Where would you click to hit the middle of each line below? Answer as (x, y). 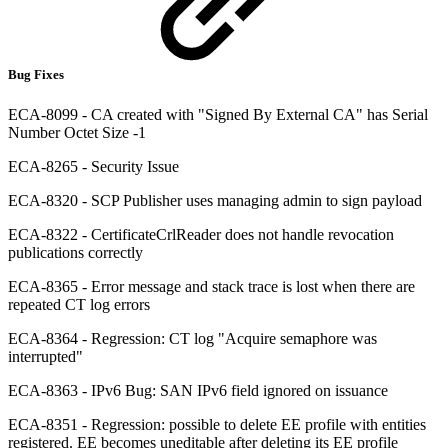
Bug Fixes (37, 75)
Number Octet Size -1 (77, 132)
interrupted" (45, 356)
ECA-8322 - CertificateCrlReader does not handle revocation (201, 234)
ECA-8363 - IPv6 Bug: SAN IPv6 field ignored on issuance (198, 390)
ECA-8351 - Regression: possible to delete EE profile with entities (217, 424)
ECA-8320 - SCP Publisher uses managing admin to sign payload (215, 200)
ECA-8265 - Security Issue (93, 166)
